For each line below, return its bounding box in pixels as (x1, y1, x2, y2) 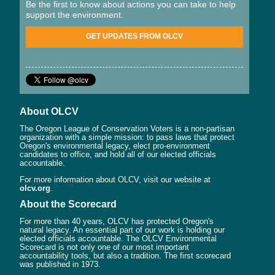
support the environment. (26, 9, 123, 20)
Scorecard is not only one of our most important (20, 242, 189, 252)
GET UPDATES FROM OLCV (86, 31, 183, 41)
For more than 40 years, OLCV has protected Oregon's (20, 216, 214, 226)
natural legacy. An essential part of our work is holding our (20, 225, 225, 234)
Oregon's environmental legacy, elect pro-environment (20, 141, 210, 150)
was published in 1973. (20, 259, 101, 269)
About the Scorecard (20, 198, 117, 209)
